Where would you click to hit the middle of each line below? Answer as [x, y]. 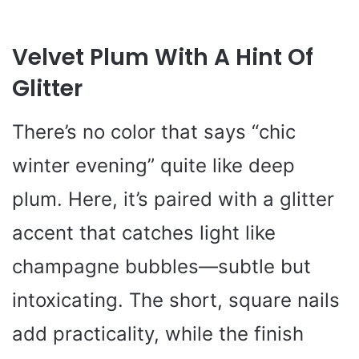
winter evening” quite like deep [153, 166]
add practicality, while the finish [158, 334]
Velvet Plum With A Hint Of [163, 58]
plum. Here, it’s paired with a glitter [173, 200]
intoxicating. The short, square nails [176, 301]
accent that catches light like [144, 233]
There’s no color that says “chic [154, 132]
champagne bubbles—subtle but [161, 267]
